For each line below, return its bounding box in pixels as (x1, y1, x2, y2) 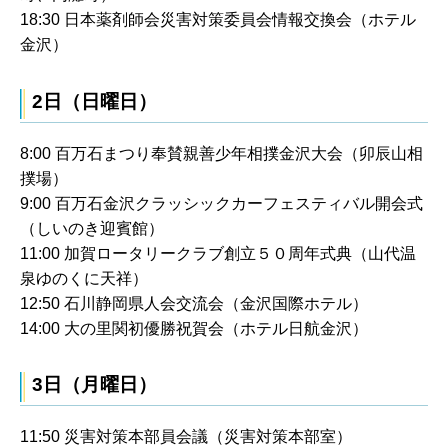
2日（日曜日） (32, 90, 157, 112)
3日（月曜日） (32, 374, 157, 396)
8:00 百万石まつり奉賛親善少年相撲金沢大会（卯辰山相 (20, 144, 423, 162)
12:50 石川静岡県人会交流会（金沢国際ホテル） (20, 294, 368, 312)
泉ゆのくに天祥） (20, 269, 148, 287)
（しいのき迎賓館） (20, 219, 164, 237)
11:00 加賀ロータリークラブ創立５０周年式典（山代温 (20, 244, 416, 262)
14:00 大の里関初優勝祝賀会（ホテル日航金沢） (20, 319, 368, 337)
